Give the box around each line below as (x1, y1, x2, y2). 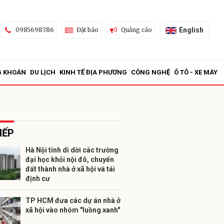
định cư (25, 174, 50, 182)
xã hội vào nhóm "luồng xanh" (25, 206, 120, 214)
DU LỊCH (30, 68, 55, 76)
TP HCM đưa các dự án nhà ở (25, 196, 120, 204)
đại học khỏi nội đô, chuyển (25, 155, 114, 163)
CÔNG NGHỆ (131, 68, 170, 76)
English (178, 25, 203, 34)
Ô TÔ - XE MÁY (174, 68, 217, 76)
